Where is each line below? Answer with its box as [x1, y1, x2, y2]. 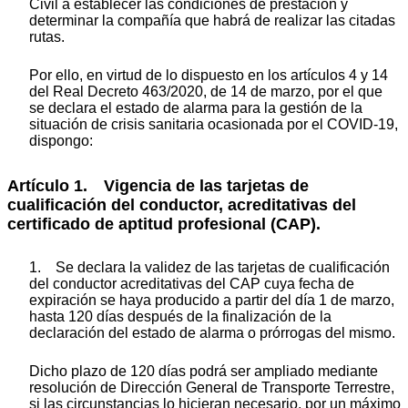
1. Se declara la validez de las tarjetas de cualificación [29, 259, 390, 275]
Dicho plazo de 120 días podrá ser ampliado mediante [29, 362, 378, 379]
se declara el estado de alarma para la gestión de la [29, 100, 362, 117]
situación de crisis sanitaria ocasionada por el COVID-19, [29, 117, 398, 133]
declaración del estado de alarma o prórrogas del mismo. [29, 324, 395, 341]
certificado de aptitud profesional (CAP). [7, 214, 321, 233]
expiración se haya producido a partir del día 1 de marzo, [29, 291, 394, 308]
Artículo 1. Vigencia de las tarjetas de [7, 176, 309, 195]
